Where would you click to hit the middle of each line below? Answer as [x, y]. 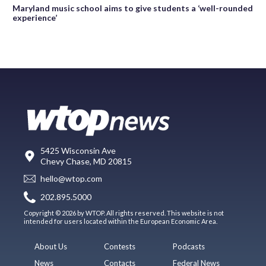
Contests [119, 246]
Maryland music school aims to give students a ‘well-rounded [133, 8]
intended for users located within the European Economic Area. [121, 221]
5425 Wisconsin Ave [78, 150]
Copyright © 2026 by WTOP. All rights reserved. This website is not [124, 213]
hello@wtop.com [71, 179]
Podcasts [189, 246]
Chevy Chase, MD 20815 [86, 161]
